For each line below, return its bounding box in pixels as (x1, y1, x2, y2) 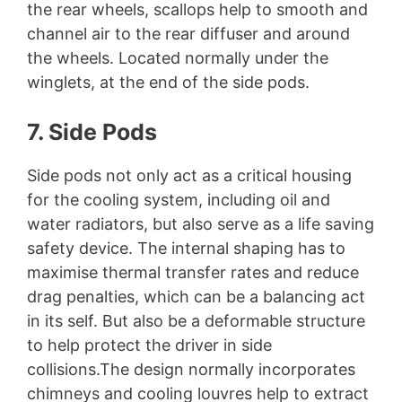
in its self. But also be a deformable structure (27, 311, 365, 331)
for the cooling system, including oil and (27, 190, 330, 210)
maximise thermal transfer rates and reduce (27, 263, 359, 283)
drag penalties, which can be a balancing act (27, 287, 365, 307)
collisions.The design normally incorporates (27, 360, 355, 380)
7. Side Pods (27, 118, 157, 146)
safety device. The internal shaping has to (27, 239, 345, 258)
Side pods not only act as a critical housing (27, 166, 352, 186)
